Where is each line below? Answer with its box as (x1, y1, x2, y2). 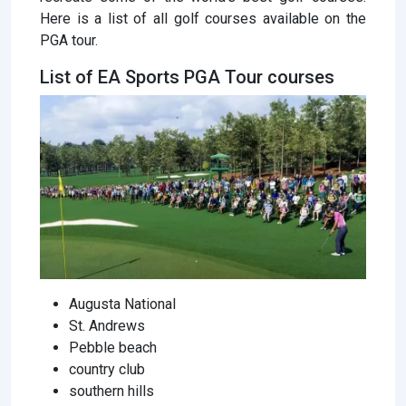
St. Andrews (69, 316, 145, 334)
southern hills (69, 382, 154, 400)
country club (69, 360, 145, 378)
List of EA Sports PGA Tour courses (40, 66, 334, 89)
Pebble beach (69, 338, 157, 356)
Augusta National (69, 295, 176, 313)
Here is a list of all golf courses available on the (40, 10, 366, 28)
